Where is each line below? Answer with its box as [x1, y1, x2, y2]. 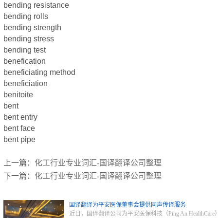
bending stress [3, 35, 54, 43]
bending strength [3, 23, 61, 32]
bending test [3, 46, 46, 54]
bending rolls [3, 12, 48, 20]
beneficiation [3, 79, 48, 88]
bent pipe [3, 135, 36, 144]
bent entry [3, 113, 37, 121]
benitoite [3, 91, 33, 99]
